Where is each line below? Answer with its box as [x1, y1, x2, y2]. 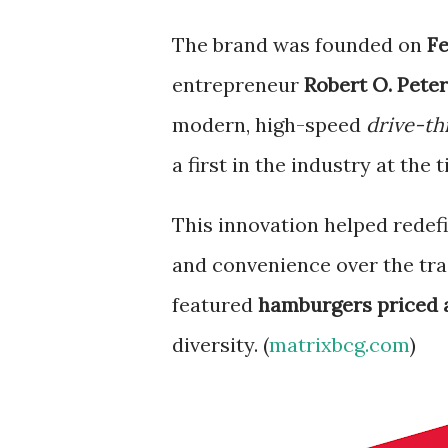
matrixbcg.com [269, 332, 410, 357]
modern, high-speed [172, 112, 366, 137]
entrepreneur [172, 72, 304, 97]
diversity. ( [172, 332, 269, 357]
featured [172, 292, 258, 317]
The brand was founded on [172, 32, 427, 57]
